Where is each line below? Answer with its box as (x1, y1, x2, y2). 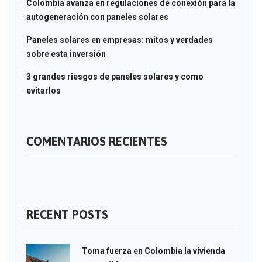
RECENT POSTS (26, 207, 108, 221)
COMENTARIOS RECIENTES (26, 134, 167, 148)
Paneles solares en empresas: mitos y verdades (26, 35, 213, 44)
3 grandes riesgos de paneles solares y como (26, 71, 204, 81)
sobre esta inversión (26, 49, 106, 58)
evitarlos (26, 85, 61, 95)
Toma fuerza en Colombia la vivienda (82, 246, 225, 256)
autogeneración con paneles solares (26, 12, 168, 22)
